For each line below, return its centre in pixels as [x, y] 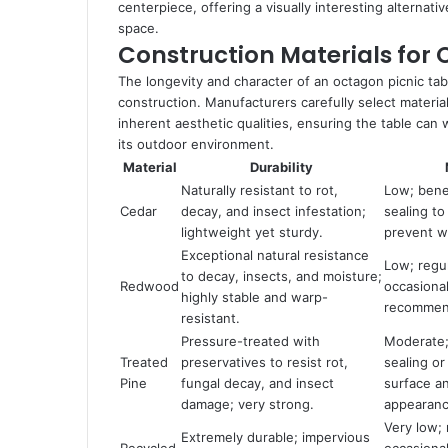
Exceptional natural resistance [275, 255]
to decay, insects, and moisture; [281, 276]
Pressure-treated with [250, 341]
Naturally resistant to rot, [259, 190]
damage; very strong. [247, 404]
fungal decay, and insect [257, 383]
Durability [281, 167]
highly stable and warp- [254, 297]
